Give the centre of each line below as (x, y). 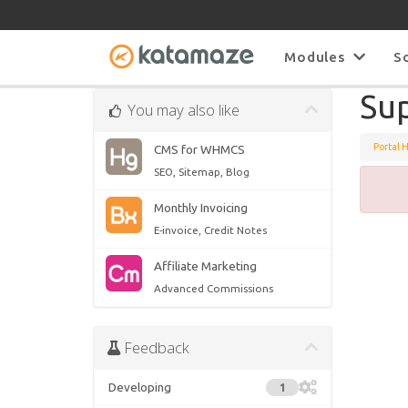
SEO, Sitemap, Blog (201, 172)
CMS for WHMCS (199, 150)
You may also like (181, 110)
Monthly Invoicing (200, 208)
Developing (140, 388)
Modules (319, 57)
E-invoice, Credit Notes (210, 230)
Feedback (155, 348)
